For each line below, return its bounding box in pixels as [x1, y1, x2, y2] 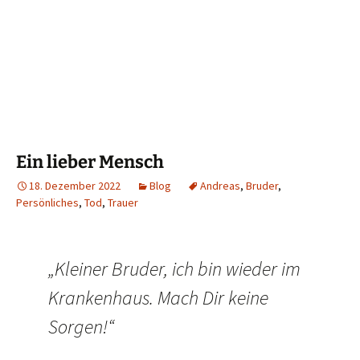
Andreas [200, 178, 240, 194]
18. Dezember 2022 [29, 178, 121, 194]
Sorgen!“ [48, 314, 114, 340]
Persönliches [16, 195, 79, 211]
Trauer [108, 195, 138, 211]
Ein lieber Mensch [16, 151, 164, 174]
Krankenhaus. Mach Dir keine [48, 285, 268, 311]
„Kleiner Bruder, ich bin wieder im [48, 256, 301, 282]
